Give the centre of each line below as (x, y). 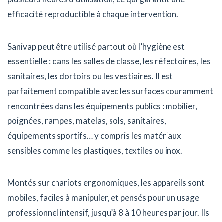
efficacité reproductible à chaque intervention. (93, 14)
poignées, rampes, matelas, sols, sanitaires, (87, 121)
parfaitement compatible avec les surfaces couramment (110, 91)
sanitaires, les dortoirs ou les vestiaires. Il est (90, 76)
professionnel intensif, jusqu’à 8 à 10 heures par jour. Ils (108, 213)
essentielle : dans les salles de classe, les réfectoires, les (109, 61)
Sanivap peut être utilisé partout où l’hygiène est (96, 47)
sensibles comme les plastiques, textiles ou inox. (95, 151)
